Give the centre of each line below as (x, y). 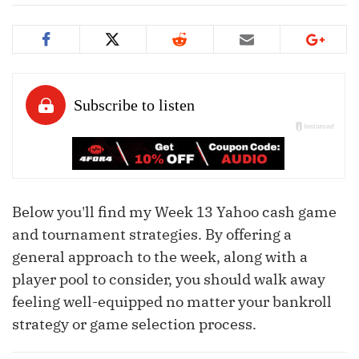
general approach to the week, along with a (160, 257)
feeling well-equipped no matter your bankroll (172, 302)
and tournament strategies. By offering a (152, 235)
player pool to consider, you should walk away (169, 280)
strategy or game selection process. (134, 325)
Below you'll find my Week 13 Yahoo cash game (174, 212)
